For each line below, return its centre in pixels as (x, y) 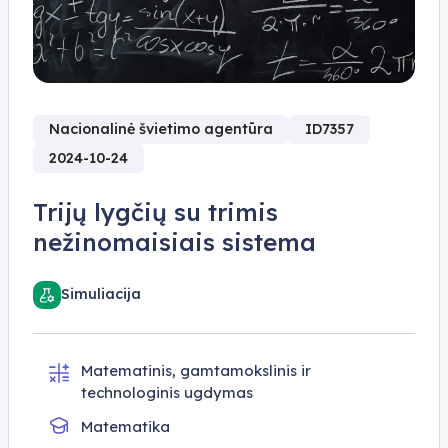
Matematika (125, 426)
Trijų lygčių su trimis (155, 211)
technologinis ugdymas (167, 392)
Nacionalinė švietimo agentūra (161, 128)
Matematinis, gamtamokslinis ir (196, 370)
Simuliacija (101, 294)
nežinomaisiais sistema (174, 241)
